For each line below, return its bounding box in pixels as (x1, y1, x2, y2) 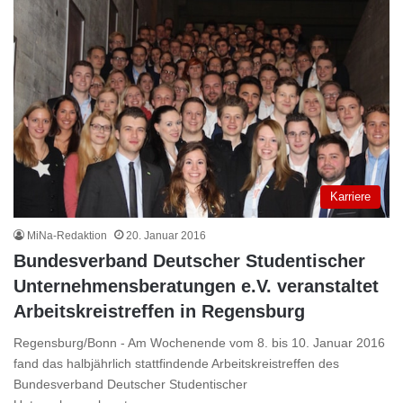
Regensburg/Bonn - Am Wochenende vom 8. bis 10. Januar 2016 (13, 335, 385, 350)
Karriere (330, 189, 371, 203)
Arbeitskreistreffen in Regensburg (13, 300, 305, 321)
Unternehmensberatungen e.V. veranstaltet (13, 275, 379, 296)
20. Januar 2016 (126, 228, 206, 242)
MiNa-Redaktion (27, 228, 107, 242)
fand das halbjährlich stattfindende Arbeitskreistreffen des (13, 355, 339, 371)
